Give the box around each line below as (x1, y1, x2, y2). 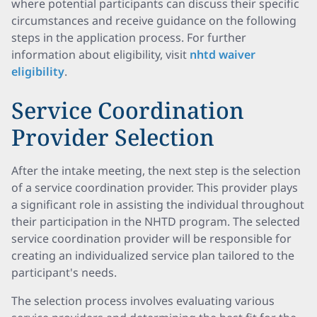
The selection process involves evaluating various (11, 293, 275, 309)
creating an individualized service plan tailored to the (11, 248, 294, 263)
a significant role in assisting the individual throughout (11, 197, 304, 212)
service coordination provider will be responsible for (11, 231, 292, 246)
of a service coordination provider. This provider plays (11, 180, 298, 195)
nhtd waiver (190, 47, 255, 62)
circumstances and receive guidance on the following (11, 13, 296, 28)
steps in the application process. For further (11, 30, 246, 45)
